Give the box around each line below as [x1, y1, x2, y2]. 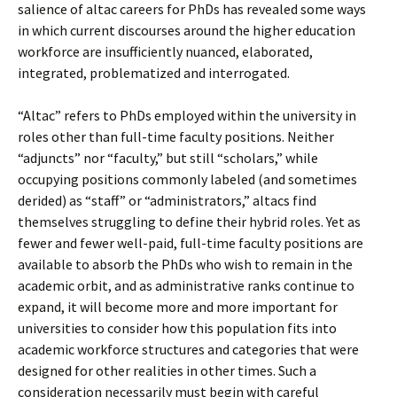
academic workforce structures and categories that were [18, 339, 359, 358]
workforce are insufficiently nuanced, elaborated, [18, 42, 313, 60]
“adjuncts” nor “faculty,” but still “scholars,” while [18, 148, 318, 167]
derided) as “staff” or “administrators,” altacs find [18, 191, 316, 209]
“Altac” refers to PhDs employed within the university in [18, 105, 356, 124]
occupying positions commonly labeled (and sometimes [18, 169, 357, 188]
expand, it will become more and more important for [18, 297, 338, 315]
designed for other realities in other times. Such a [18, 361, 316, 379]
